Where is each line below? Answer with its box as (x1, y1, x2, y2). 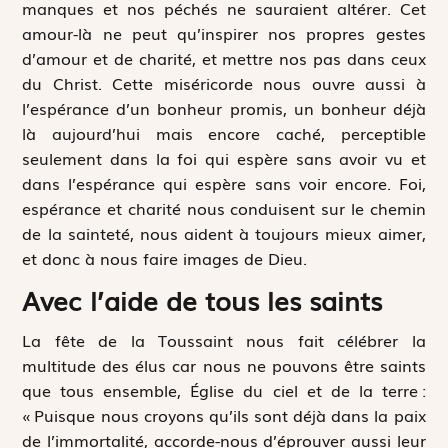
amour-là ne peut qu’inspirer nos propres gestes (22, 20, 426, 45)
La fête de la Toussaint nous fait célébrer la (22, 327, 426, 352)
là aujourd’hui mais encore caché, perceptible (22, 120, 426, 145)
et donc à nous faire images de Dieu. (22, 245, 308, 270)
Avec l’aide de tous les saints (22, 280, 383, 319)
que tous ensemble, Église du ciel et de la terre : (22, 377, 426, 402)
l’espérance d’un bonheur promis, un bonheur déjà (22, 95, 426, 120)
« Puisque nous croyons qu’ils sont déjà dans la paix (22, 402, 426, 427)
